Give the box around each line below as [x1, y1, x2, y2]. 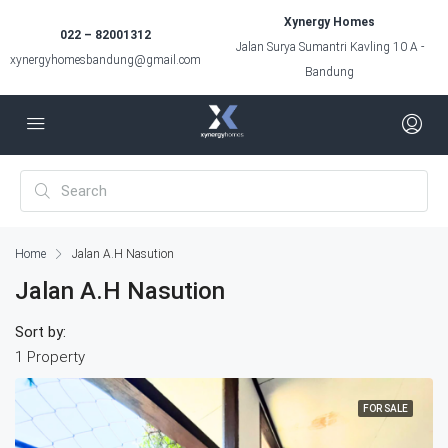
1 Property [15, 348, 85, 366]
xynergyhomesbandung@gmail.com [10, 52, 201, 67]
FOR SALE [363, 403, 408, 414]
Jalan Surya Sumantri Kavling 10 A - [235, 40, 424, 54]
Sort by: [15, 323, 66, 341]
